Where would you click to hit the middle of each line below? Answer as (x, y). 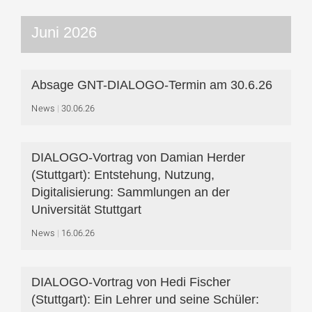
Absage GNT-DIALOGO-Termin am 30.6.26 (152, 85)
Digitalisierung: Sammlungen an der (131, 192)
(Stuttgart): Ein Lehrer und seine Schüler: (145, 299)
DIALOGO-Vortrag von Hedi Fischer (131, 282)
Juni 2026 (64, 32)
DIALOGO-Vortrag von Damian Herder (138, 157)
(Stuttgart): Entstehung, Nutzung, (123, 175)
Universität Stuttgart (86, 210)
